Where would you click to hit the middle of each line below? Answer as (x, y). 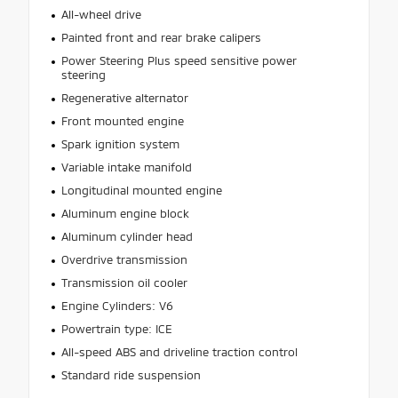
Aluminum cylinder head (127, 236)
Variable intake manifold (126, 167)
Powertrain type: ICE (116, 328)
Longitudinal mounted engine (141, 190)
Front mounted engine (122, 120)
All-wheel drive (101, 14)
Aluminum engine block (125, 213)
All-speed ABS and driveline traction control (179, 351)
